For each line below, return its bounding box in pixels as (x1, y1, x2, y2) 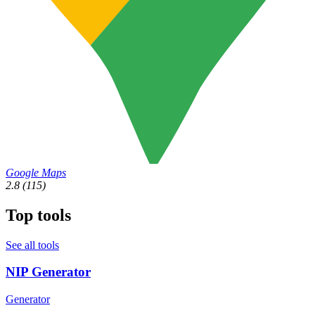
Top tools (6, 205, 71, 224)
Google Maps (6, 166, 66, 179)
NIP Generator (6, 264, 91, 280)
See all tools (6, 238, 59, 251)
